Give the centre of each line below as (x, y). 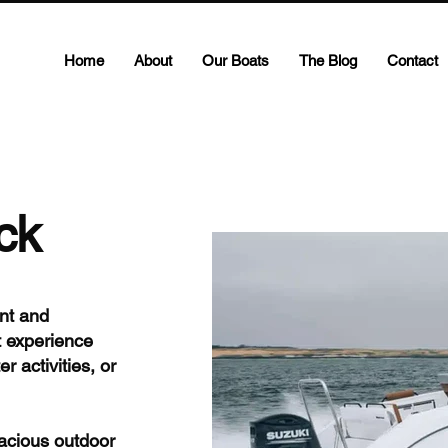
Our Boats (235, 60)
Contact (412, 60)
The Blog (328, 60)
